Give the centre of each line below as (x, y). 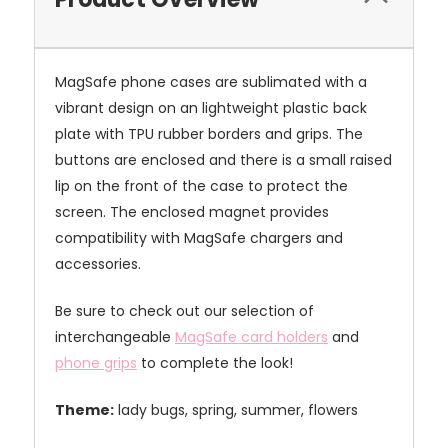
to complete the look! (215, 363)
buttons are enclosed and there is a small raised (223, 160)
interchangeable (115, 337)
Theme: (84, 410)
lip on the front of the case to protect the (201, 186)
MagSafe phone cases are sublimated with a (211, 82)
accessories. (98, 264)
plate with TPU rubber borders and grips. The (209, 134)
